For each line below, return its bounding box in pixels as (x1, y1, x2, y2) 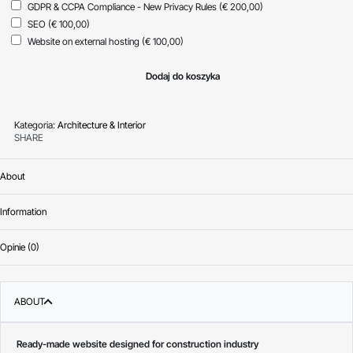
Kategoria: (13, 118, 55, 131)
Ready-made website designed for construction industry (17, 337, 258, 350)
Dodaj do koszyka (145, 69, 220, 82)
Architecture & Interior (57, 118, 146, 131)
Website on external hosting (24, 35, 142, 47)
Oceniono (293, 254, 333, 266)
